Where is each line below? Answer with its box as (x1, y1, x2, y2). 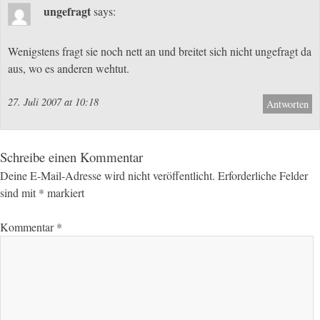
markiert (44, 185, 84, 201)
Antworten (266, 97, 309, 111)
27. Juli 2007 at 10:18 (8, 95, 99, 109)
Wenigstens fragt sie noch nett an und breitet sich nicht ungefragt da (8, 44, 311, 59)
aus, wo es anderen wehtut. (8, 61, 129, 76)
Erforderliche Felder (218, 168, 308, 184)
